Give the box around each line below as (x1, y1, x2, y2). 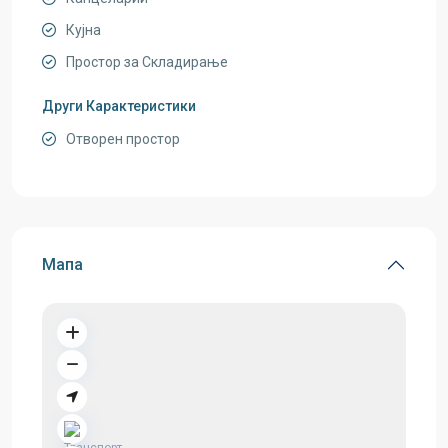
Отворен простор (66, 131, 180, 147)
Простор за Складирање (66, 54, 228, 70)
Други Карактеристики (42, 98, 196, 114)
